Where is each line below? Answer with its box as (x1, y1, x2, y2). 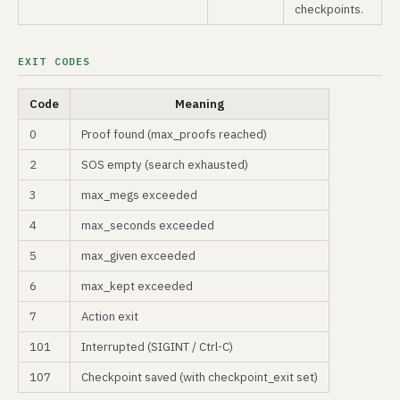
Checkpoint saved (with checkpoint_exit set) (81, 369, 318, 385)
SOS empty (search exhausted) (81, 156, 248, 172)
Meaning (175, 96, 224, 112)
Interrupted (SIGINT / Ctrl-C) (81, 338, 233, 354)
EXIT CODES (18, 54, 91, 68)
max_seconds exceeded (81, 217, 214, 233)
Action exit (81, 308, 138, 324)
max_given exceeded (81, 247, 196, 263)
